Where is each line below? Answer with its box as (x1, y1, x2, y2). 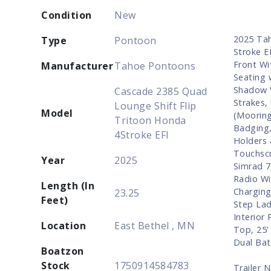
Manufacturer (41, 59, 114, 73)
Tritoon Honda (114, 113, 186, 127)
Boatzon (41, 244, 84, 258)
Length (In (41, 178, 95, 192)
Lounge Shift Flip (114, 99, 197, 113)
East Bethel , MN (114, 218, 195, 232)
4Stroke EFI (114, 128, 169, 142)
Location (41, 218, 87, 232)
